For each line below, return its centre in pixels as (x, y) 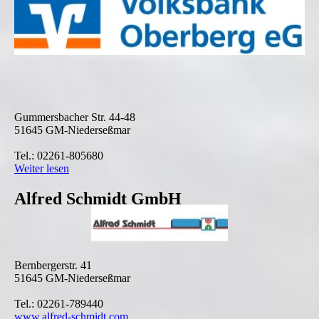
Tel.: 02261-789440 (59, 304)
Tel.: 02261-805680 (59, 156)
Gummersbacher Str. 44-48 (75, 117)
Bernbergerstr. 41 (53, 266)
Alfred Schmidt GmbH (98, 199)
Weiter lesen (42, 169)
